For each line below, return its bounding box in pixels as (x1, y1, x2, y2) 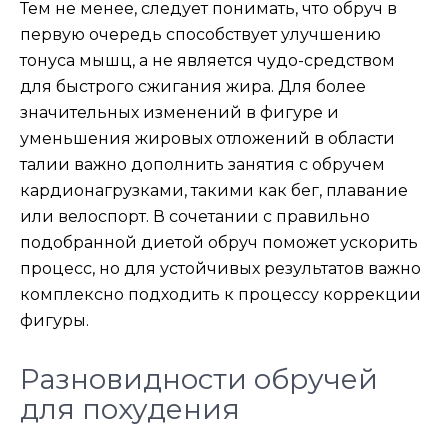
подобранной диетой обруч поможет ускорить (20, 233, 418, 252)
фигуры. (20, 311, 89, 330)
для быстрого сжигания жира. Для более (20, 77, 366, 96)
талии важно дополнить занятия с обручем (20, 155, 385, 174)
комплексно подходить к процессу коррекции (20, 285, 421, 304)
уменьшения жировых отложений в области (20, 129, 395, 148)
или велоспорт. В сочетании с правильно (20, 207, 370, 226)
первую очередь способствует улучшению (20, 25, 381, 44)
